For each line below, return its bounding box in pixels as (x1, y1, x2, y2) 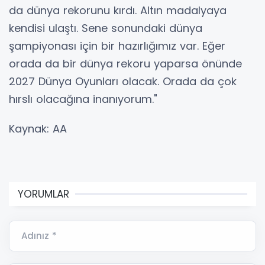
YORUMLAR (18, 186, 69, 201)
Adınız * (21, 229, 57, 242)
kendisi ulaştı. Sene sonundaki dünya (9, 20, 202, 35)
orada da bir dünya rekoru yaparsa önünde (9, 56, 242, 71)
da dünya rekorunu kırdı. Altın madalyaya (9, 2, 227, 18)
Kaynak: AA (9, 121, 67, 136)
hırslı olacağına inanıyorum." (9, 91, 157, 106)
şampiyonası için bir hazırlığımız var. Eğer (9, 38, 225, 53)
